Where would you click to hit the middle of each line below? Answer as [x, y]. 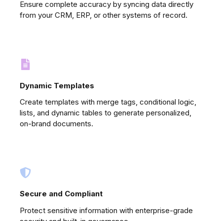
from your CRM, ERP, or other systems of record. [104, 15]
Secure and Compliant [61, 194]
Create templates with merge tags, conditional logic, [108, 102]
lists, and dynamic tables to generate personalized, [106, 112]
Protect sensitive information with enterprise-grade [106, 210]
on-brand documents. [56, 123]
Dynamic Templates [57, 85]
